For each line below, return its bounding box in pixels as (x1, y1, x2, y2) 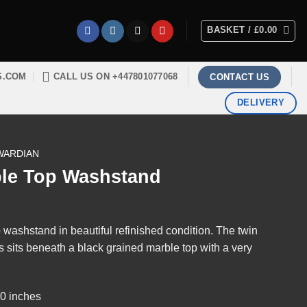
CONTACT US (210, 71, 270, 82)
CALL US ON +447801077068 (53, 71, 178, 82)
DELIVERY (237, 97, 285, 108)
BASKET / (207, 25, 254, 35)
